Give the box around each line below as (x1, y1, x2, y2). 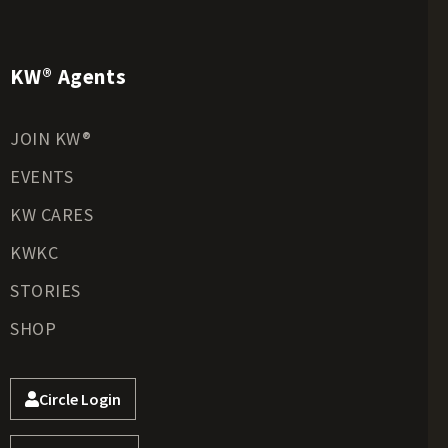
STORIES (10, 278, 81, 302)
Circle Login (39, 388, 121, 409)
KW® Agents (10, 62, 127, 90)
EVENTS (10, 164, 74, 188)
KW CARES (10, 202, 94, 226)
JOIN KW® (10, 126, 92, 150)
